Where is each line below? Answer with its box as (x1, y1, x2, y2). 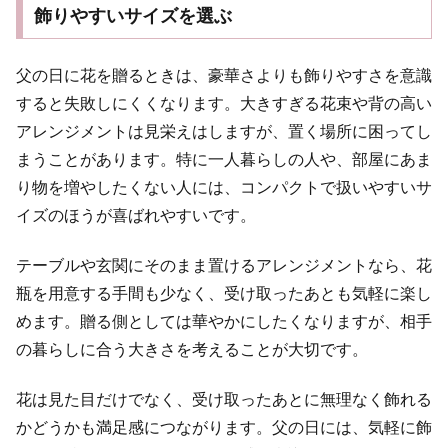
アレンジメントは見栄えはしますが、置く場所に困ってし (16, 122, 432, 140)
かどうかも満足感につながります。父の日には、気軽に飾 (16, 419, 432, 437)
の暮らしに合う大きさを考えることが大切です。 (16, 341, 368, 358)
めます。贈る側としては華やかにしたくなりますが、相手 (16, 313, 432, 330)
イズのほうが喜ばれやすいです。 (16, 206, 256, 224)
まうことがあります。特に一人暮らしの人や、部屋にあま (16, 150, 432, 168)
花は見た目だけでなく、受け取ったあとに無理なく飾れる (16, 391, 432, 409)
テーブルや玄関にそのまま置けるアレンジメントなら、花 (16, 257, 432, 274)
